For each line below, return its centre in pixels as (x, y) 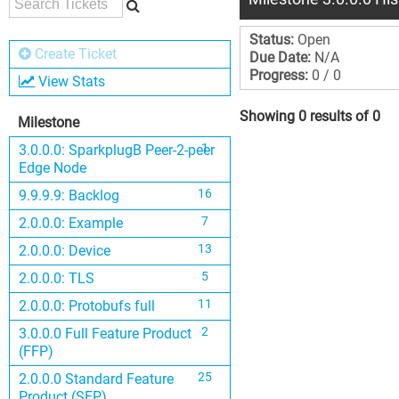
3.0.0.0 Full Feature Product (105, 334)
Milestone (49, 122)
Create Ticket (76, 54)
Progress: (278, 75)
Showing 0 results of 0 (309, 116)
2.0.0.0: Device (65, 251)
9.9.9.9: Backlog (69, 195)
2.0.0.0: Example (71, 223)
